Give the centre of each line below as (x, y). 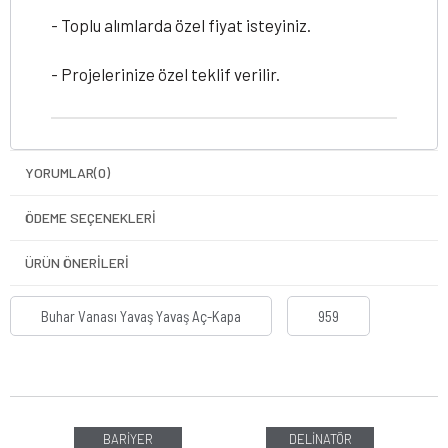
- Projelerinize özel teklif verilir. (165, 74)
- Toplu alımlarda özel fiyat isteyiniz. (181, 25)
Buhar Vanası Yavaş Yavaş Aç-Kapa (141, 316)
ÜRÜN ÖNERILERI (77, 262)
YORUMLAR (59, 172)
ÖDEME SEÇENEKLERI (90, 217)
